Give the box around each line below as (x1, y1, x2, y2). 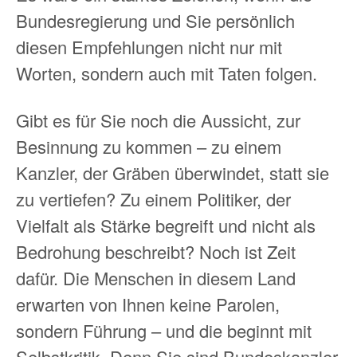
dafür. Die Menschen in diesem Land (16, 265, 296, 291)
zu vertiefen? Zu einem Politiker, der (16, 186, 291, 212)
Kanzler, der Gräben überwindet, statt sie (16, 160, 329, 186)
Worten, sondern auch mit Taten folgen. (16, 60, 317, 85)
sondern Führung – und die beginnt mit (16, 318, 312, 343)
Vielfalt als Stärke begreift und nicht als (16, 213, 316, 238)
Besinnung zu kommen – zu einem (16, 134, 281, 159)
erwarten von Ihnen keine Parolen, (16, 292, 280, 317)
